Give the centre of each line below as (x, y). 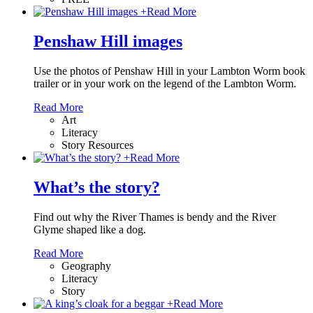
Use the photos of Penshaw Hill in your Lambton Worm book (169, 71)
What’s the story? (97, 187)
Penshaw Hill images (108, 42)
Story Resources (97, 145)
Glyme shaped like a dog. (90, 229)
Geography (86, 265)
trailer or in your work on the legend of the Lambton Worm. (165, 83)
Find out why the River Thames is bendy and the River (155, 217)
